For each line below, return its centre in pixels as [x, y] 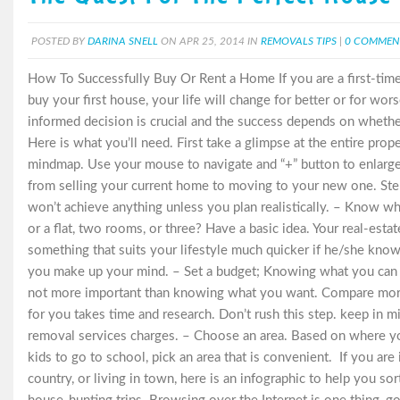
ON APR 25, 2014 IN [209, 41]
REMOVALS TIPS [299, 41]
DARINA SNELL [123, 41]
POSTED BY [59, 41]
